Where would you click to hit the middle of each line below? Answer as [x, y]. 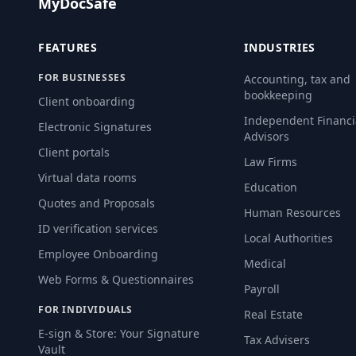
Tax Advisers [277, 340]
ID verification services [98, 229]
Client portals [74, 153]
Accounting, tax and [298, 79]
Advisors [267, 137]
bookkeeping [279, 95]
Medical [265, 264]
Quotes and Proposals [97, 203]
